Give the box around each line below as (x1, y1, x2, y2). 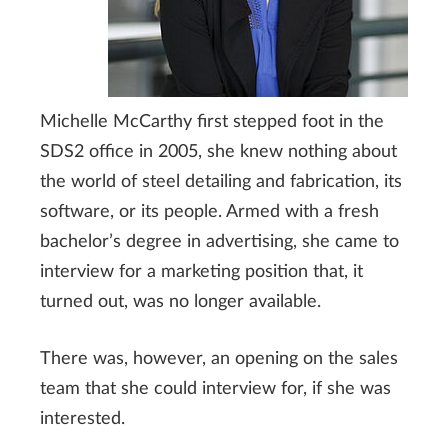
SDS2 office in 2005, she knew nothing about (40, 142, 397, 161)
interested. (40, 409, 125, 428)
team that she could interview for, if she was (40, 379, 391, 398)
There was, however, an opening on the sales (40, 349, 398, 368)
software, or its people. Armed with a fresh (40, 202, 379, 221)
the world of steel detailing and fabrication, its (40, 172, 402, 191)
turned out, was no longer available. (40, 292, 321, 311)
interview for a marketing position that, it (40, 262, 363, 281)
